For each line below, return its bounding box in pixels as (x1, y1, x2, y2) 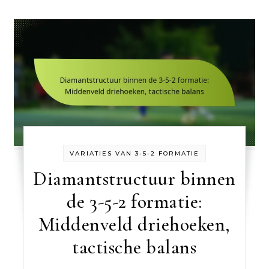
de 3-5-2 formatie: (66, 189, 202, 213)
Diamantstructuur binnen (33, 166, 236, 190)
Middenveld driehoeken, (38, 212, 231, 236)
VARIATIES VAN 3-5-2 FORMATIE (69, 149, 199, 157)
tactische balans (72, 235, 197, 259)
